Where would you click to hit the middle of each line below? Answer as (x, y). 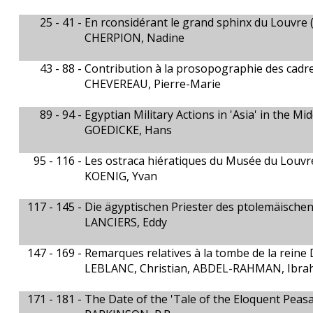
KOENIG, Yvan (121, 176)
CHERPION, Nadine (135, 38)
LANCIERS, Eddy (126, 222)
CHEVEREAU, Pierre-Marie (153, 84)
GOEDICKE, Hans (129, 130)
